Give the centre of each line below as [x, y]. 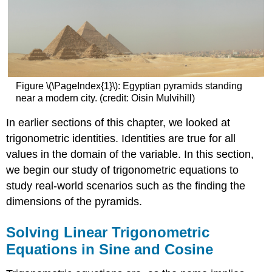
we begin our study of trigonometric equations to [123, 170]
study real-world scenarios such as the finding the [126, 186]
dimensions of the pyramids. [74, 202]
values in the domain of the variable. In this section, [130, 155]
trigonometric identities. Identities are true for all [121, 139]
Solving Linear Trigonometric [108, 233]
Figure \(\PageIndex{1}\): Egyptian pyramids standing [129, 86]
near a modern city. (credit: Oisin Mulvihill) [105, 98]
